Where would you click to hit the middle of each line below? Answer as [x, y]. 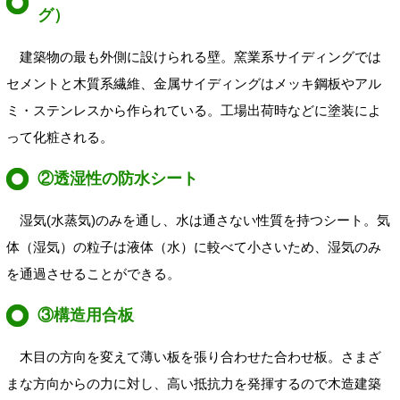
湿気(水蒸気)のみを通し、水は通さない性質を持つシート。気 [198, 220]
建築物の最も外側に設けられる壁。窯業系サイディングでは [194, 56]
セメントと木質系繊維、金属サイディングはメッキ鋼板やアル [194, 83]
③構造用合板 [86, 316]
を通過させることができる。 [93, 273]
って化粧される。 [60, 137]
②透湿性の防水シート [118, 179]
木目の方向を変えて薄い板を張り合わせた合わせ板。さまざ [194, 357]
